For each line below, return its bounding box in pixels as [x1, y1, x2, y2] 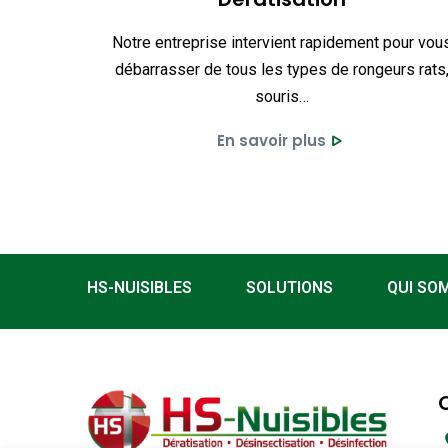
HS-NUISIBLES [87, 278, 192, 297]
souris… [255, 87, 309, 106]
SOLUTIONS [246, 278, 333, 297]
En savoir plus [216, 130, 326, 151]
